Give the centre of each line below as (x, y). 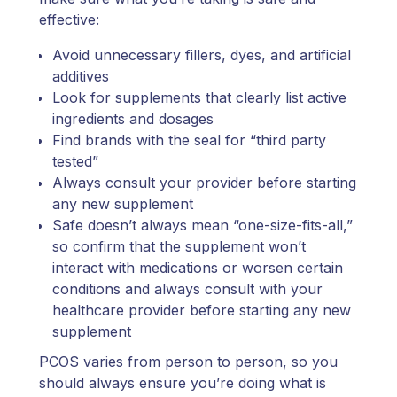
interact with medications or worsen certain (198, 267)
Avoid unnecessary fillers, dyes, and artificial (202, 54)
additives (81, 76)
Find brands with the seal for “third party (189, 140)
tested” (75, 161)
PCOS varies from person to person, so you (188, 361)
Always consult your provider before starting (204, 182)
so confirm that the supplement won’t (179, 246)
